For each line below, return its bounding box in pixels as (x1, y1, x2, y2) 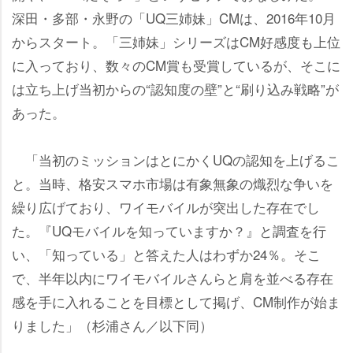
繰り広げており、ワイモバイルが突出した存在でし (12, 196, 320, 217)
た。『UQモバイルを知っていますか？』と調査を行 (12, 220, 326, 240)
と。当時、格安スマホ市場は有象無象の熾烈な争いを (12, 173, 333, 193)
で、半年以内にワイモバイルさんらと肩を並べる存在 (12, 267, 333, 288)
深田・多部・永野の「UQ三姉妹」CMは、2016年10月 (12, 7, 336, 28)
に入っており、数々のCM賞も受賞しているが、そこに (12, 54, 340, 75)
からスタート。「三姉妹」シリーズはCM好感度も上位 (12, 31, 340, 51)
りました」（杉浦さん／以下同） (12, 314, 213, 335)
